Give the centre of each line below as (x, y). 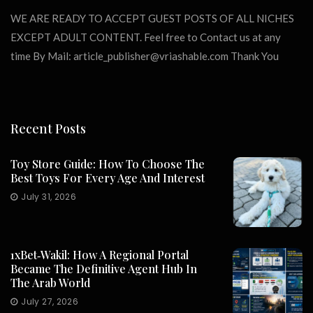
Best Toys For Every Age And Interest (108, 178)
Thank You (254, 56)
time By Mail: (42, 56)
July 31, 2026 (49, 197)
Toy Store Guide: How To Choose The (108, 164)
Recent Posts (48, 129)
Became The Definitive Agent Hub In (104, 269)
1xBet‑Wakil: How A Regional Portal (100, 255)
